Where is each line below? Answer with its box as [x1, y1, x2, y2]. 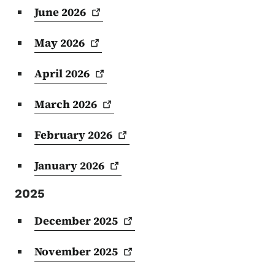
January [34, 157, 80, 173]
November [34, 243, 93, 259]
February [34, 126, 88, 142]
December [34, 212, 93, 228]
